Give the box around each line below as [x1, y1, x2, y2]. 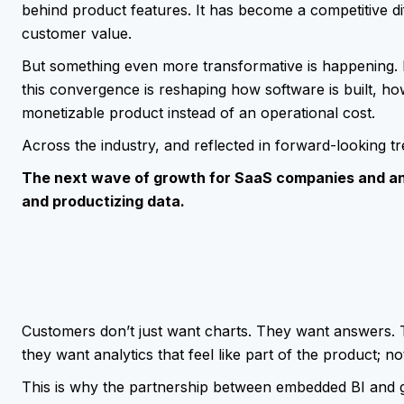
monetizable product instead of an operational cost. [22, 103, 375, 122]
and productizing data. [22, 191, 185, 210]
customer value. [22, 23, 132, 42]
